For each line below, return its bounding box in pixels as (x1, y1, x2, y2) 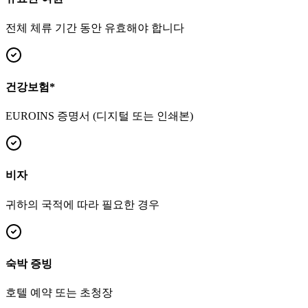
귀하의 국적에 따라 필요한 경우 (5, 198, 159, 210)
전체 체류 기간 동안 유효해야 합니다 (5, 21, 184, 34)
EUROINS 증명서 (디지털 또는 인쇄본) (5, 110, 193, 122)
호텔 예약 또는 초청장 (5, 287, 113, 299)
